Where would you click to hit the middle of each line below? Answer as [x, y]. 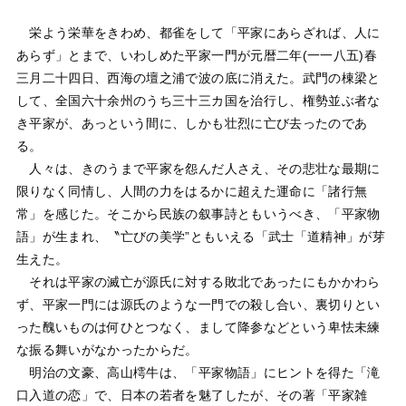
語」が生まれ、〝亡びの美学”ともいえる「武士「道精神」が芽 [201, 236]
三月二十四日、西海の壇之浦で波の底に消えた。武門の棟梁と [198, 77]
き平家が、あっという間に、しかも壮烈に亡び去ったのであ [192, 123]
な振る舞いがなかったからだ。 [107, 349]
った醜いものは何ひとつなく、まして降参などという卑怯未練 [198, 327]
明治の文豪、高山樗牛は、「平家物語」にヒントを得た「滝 [198, 372]
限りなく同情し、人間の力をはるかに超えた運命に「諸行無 [192, 191]
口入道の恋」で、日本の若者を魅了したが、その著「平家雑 [192, 395]
